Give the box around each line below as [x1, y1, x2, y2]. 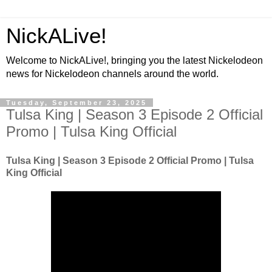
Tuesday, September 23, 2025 [6, 99, 147, 106]
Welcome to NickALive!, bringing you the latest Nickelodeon [6, 55, 263, 66]
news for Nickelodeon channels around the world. [6, 69, 219, 79]
